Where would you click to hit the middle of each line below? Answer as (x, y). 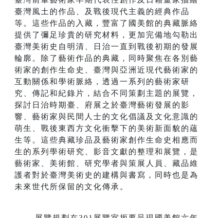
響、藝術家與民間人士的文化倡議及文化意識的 (107, 117)
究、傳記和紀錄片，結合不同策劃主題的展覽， (107, 93)
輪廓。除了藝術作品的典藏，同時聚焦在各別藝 (107, 58)
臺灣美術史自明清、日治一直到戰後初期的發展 (107, 47)
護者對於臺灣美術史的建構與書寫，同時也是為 (107, 175)
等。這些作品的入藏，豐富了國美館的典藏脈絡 (107, 23)
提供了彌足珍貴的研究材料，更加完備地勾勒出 (107, 35)
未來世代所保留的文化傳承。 (72, 187)
